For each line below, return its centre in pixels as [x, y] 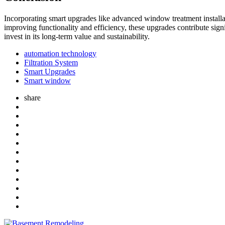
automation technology [60, 53]
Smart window [47, 80]
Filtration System [51, 62]
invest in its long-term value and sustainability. [77, 36]
